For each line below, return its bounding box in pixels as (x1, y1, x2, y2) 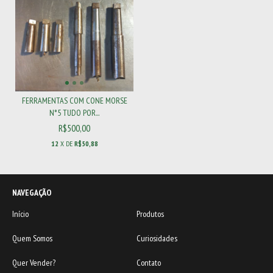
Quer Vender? (12, 257, 55, 268)
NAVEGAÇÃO (12, 187, 52, 198)
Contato (136, 257, 161, 268)
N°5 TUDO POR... (49, 107, 99, 118)
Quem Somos (12, 233, 52, 244)
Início (12, 208, 29, 219)
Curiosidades (136, 233, 177, 244)
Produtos (136, 208, 164, 219)
